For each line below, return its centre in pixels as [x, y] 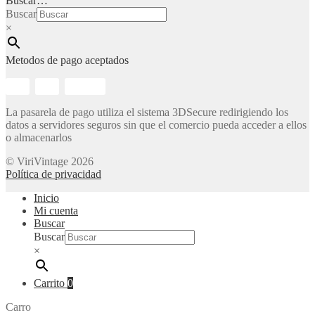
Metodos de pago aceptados [67, 60]
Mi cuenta [56, 210]
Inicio [46, 198]
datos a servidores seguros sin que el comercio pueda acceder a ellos [156, 124]
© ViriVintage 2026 [50, 161]
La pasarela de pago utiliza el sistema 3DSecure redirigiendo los [147, 112]
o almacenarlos [39, 137]
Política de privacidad [53, 174]
